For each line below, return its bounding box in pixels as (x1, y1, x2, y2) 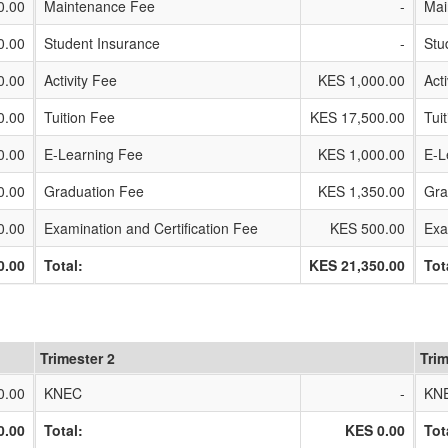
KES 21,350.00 (309, 255, 405, 275)
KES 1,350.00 (318, 181, 405, 201)
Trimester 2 (40, 348, 115, 368)
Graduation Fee (44, 181, 144, 201)
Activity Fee (44, 70, 117, 90)
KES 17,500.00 (310, 107, 405, 127)
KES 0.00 (345, 420, 405, 440)
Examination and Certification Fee (44, 218, 258, 238)
